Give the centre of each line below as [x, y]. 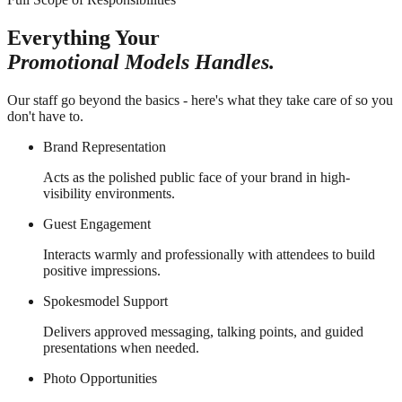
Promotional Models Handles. [141, 61]
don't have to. [45, 116]
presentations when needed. [121, 347]
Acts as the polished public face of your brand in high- [197, 177]
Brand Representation [105, 146]
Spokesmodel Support [105, 301]
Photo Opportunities [100, 378]
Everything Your [83, 37]
